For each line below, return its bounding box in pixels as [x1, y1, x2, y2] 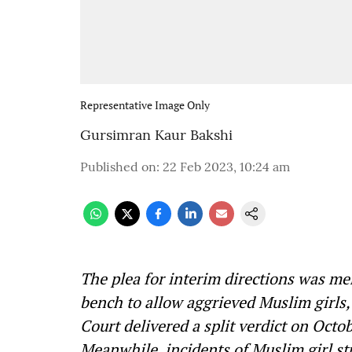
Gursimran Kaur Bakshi [80, 126, 233, 144]
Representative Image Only [80, 97, 210, 112]
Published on [80, 159, 156, 174]
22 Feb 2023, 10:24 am [163, 159, 290, 174]
